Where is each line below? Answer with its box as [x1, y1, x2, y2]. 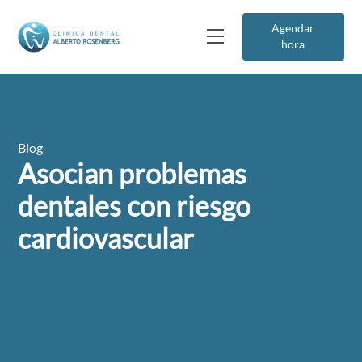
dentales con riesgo [18, 189, 251, 222]
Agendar [271, 21, 315, 36]
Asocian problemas [18, 157, 247, 190]
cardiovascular [18, 221, 195, 255]
